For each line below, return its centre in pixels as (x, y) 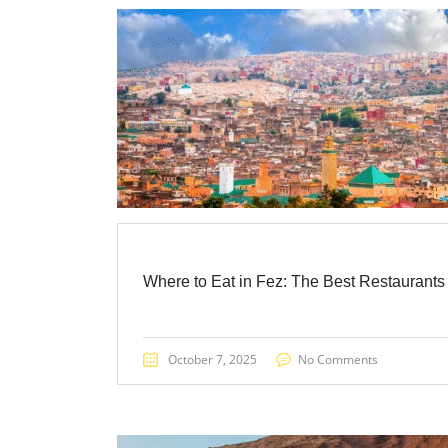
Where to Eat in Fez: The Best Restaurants (294, 281)
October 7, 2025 (212, 359)
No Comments (338, 359)
